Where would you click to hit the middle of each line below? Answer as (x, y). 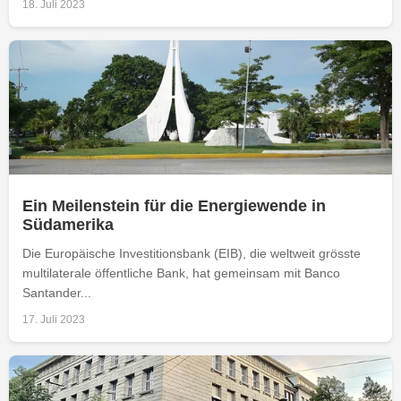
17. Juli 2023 (54, 319)
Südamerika (68, 224)
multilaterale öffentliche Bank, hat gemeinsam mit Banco (181, 273)
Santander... (57, 292)
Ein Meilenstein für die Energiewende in (174, 205)
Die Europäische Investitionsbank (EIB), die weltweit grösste (192, 253)
